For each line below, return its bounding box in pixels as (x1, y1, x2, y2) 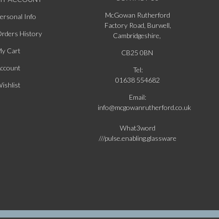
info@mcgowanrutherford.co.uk (98, 103, 192, 112)
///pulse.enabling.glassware (99, 134, 177, 143)
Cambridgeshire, (113, 31, 163, 40)
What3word (120, 124, 156, 132)
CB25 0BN (121, 48, 154, 57)
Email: (129, 93, 147, 102)
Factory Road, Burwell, (104, 21, 171, 30)
